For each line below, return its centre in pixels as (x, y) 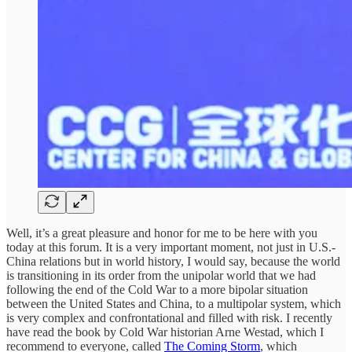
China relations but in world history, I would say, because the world (173, 262)
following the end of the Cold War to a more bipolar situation (157, 290)
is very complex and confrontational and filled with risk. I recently (169, 318)
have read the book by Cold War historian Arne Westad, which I (165, 332)
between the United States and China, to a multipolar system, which (174, 304)
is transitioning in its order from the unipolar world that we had (161, 276)
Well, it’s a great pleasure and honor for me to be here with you (162, 233)
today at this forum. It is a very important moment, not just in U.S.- (171, 247)
